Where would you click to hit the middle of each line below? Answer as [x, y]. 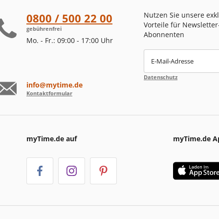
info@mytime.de [55, 85]
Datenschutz [161, 77]
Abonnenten [164, 34]
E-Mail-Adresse [172, 61]
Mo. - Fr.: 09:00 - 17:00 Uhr [70, 40]
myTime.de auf [52, 138]
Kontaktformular [49, 93]
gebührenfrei [44, 28]
